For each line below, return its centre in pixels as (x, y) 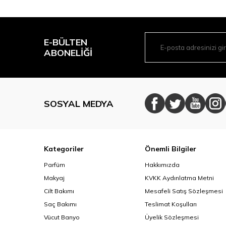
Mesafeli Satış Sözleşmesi (184, 191)
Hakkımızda (162, 165)
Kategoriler (64, 149)
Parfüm (54, 165)
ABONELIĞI (68, 53)
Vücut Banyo (62, 217)
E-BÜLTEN (66, 42)
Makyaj (54, 178)
